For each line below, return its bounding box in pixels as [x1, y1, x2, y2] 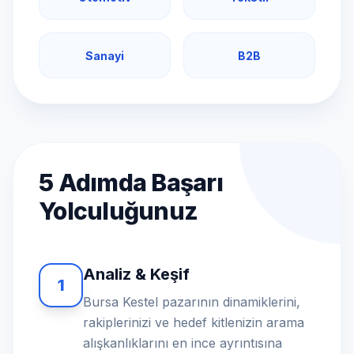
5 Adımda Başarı [39, 168, 223, 197]
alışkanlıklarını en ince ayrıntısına [83, 335, 282, 351]
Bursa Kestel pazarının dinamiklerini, [83, 294, 300, 310]
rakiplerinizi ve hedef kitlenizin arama [83, 314, 304, 330]
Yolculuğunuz [39, 197, 198, 225]
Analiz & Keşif [83, 265, 190, 284]
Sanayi [85, 49, 124, 62]
